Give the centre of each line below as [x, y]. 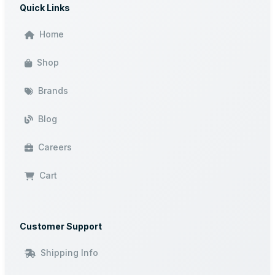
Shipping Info [69, 252]
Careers [55, 147]
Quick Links [45, 7]
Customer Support [61, 226]
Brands [53, 90]
